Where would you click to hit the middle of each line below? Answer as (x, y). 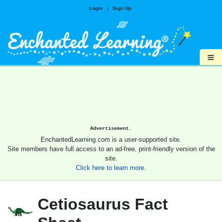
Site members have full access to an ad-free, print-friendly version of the (111, 149)
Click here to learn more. (111, 168)
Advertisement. (111, 129)
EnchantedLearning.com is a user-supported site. (111, 140)
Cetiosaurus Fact (103, 204)
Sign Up (122, 8)
